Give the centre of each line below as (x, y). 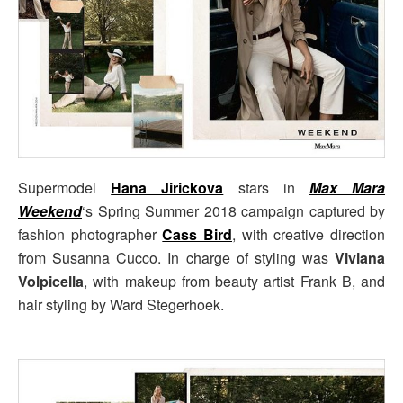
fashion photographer (90, 235)
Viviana (360, 258)
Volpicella (51, 282)
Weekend (50, 211)
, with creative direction (309, 235)
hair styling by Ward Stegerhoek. (121, 305)
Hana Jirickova (167, 188)
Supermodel (65, 188)
